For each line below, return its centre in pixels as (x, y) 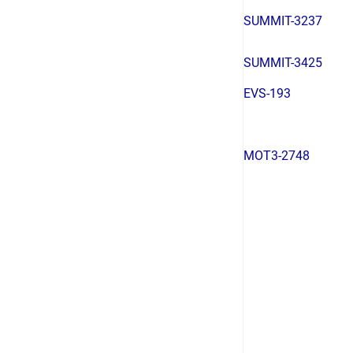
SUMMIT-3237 (283, 21)
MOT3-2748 (277, 156)
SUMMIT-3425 (283, 63)
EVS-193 (267, 93)
